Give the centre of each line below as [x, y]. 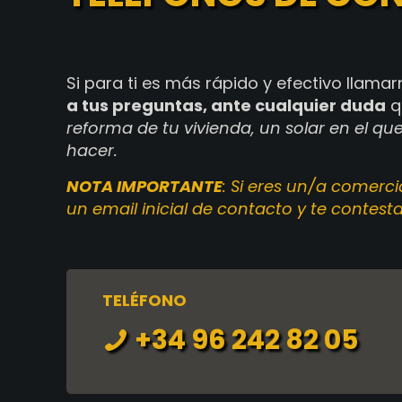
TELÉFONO [144, 300]
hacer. [92, 150]
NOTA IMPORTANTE [144, 186]
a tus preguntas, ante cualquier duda [226, 105]
